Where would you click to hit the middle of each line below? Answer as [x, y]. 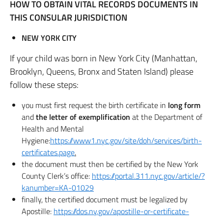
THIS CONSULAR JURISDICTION [69, 17]
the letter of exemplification [83, 117]
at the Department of [166, 117]
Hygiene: [36, 140]
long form [184, 105]
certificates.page [48, 152]
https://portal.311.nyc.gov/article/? [148, 176]
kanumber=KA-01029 [58, 188]
